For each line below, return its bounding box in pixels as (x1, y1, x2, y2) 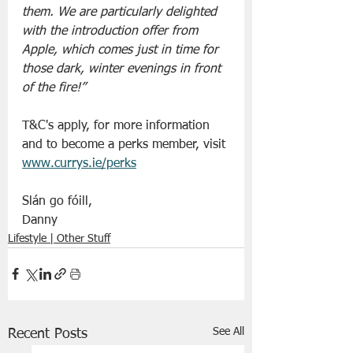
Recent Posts (8, 326, 87, 341)
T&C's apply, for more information (22, 119, 214, 132)
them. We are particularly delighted (22, 6, 221, 19)
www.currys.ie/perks (22, 157, 136, 170)
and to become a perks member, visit (22, 138, 229, 151)
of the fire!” (22, 81, 85, 95)
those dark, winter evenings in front (22, 62, 225, 76)
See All (213, 325, 244, 337)
